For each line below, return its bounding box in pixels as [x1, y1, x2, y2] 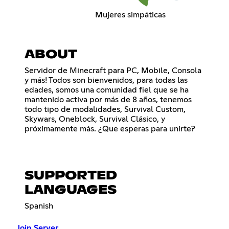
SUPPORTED [25, 169, 117, 182]
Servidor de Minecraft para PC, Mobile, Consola [25, 66, 201, 75]
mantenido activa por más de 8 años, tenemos [25, 95, 192, 104]
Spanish [25, 201, 53, 210]
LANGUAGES [25, 184, 117, 196]
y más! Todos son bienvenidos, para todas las [25, 76, 188, 84]
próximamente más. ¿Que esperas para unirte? [25, 124, 195, 133]
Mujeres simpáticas [95, 10, 166, 19]
